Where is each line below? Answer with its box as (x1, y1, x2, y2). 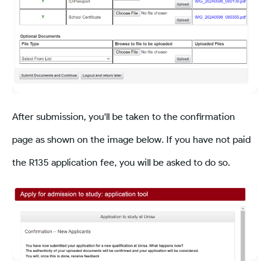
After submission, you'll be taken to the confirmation (12, 111, 235, 123)
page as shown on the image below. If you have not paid (12, 134, 251, 146)
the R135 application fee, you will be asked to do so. (12, 157, 230, 169)
